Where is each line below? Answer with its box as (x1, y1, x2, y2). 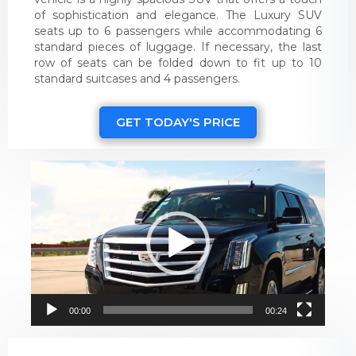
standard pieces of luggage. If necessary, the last (33, 40, 323, 55)
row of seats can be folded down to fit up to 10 (33, 56, 323, 71)
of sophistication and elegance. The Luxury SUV (33, 8, 323, 23)
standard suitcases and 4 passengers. (33, 72, 240, 87)
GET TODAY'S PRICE (116, 114, 240, 130)
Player (30, 176, 65, 192)
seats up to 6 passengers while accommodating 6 (33, 24, 323, 39)
